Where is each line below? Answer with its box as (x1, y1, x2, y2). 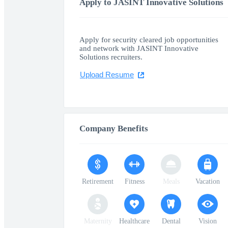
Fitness (124, 178, 145, 185)
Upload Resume (80, 70, 134, 79)
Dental (161, 217, 181, 225)
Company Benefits (79, 124, 148, 133)
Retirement (82, 178, 113, 185)
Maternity (83, 217, 112, 225)
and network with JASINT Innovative (79, 44, 198, 52)
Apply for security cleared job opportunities (79, 36, 218, 44)
